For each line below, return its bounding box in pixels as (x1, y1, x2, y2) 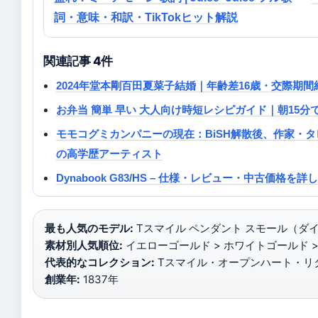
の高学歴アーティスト (56, 148, 163, 160)
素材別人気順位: (45, 238, 123, 253)
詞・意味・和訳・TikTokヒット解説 (54, 11, 238, 24)
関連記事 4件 (43, 54, 114, 69)
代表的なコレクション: (45, 256, 155, 270)
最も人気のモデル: (45, 221, 133, 236)
